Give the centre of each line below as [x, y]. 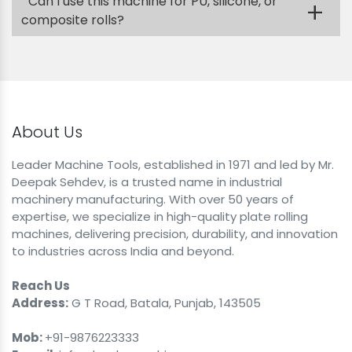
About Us [47, 132]
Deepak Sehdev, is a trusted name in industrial [147, 181]
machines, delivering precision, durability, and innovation [175, 233]
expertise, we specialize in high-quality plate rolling [160, 216]
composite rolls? [73, 20]
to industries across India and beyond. [123, 251]
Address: [40, 302]
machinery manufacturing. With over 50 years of [153, 199]
